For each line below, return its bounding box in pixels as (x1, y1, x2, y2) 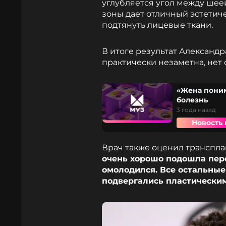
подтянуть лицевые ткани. (102, 20, 213, 30)
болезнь (177, 95, 208, 104)
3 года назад (177, 106, 216, 114)
